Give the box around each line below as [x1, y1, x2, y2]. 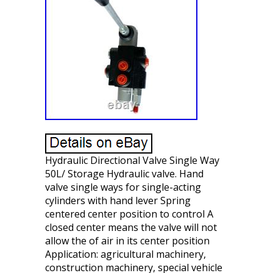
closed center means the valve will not [45, 221, 217, 234]
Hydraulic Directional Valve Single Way [45, 154, 219, 167]
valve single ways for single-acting [45, 180, 201, 194]
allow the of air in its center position [45, 234, 210, 247]
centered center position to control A [45, 207, 213, 221]
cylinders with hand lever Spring [45, 194, 191, 207]
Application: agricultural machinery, [45, 247, 206, 261]
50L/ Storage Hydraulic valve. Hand [45, 167, 204, 180]
